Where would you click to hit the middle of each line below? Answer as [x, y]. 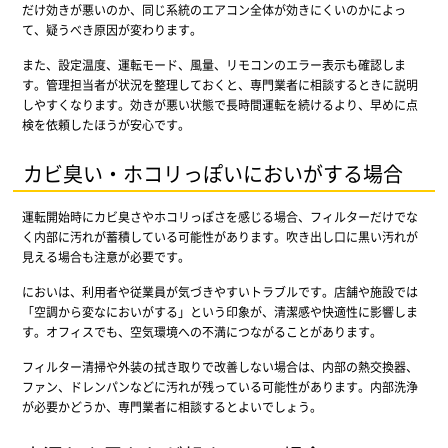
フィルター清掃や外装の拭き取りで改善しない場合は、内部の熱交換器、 [219, 366]
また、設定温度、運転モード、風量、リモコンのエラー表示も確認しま [213, 64]
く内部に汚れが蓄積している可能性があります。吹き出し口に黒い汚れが [219, 236]
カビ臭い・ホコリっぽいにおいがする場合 [213, 173]
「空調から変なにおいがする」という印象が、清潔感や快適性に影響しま [219, 311]
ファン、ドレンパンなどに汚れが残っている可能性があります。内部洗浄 [219, 386]
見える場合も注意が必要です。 [105, 256]
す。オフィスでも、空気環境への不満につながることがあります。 [201, 331]
